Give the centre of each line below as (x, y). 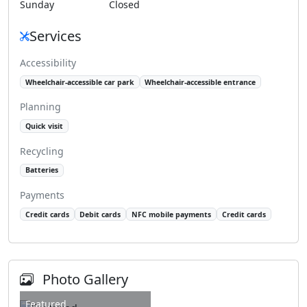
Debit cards (100, 214)
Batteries (41, 170)
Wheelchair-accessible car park (79, 82)
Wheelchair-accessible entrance (200, 82)
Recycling (42, 151)
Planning (40, 107)
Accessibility (48, 63)
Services (56, 36)
